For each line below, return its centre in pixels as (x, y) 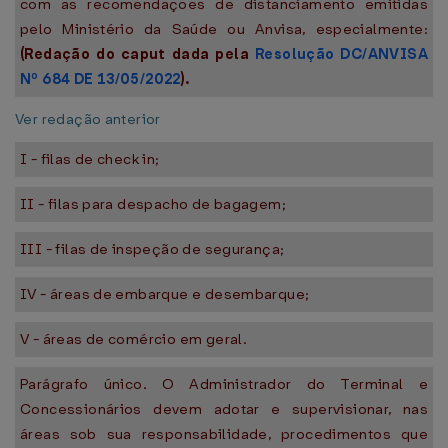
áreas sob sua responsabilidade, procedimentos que (224, 434)
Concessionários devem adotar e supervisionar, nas (224, 409)
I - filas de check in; (90, 159)
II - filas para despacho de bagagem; (153, 204)
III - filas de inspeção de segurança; (152, 249)
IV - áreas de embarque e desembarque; (165, 294)
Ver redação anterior (88, 119)
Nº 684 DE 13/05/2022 (100, 79)
